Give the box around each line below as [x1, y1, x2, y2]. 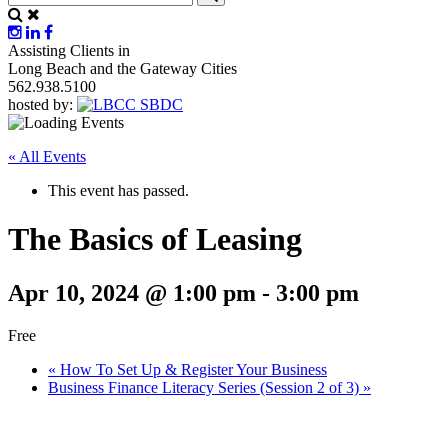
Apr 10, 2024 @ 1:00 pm [8, 279, 256, 306]
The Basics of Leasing [8, 221, 302, 258]
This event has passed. [48, 181, 189, 199]
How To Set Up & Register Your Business [56, 360, 327, 378]
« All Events [8, 147, 86, 165]
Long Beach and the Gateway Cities [8, 59, 237, 77]
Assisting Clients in [8, 41, 130, 59]
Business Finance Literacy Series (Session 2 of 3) [48, 378, 363, 396]
